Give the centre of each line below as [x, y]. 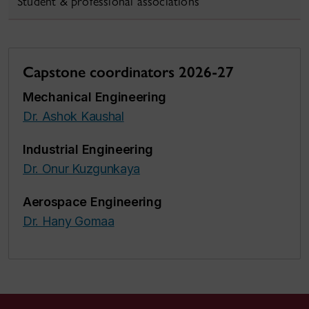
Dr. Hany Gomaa [69, 221]
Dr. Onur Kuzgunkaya [82, 169]
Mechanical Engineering [95, 97]
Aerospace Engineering [92, 202]
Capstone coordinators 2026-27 [128, 72]
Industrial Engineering [88, 149]
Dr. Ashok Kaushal [73, 116]
